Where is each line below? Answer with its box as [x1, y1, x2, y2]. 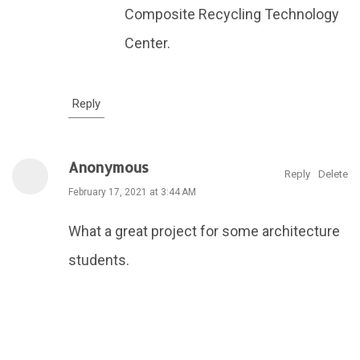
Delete [318, 167, 348, 180]
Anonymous [68, 157, 149, 176]
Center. [125, 34, 170, 51]
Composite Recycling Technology [125, 5, 339, 22]
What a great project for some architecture [68, 222, 340, 239]
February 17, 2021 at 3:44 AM [68, 186, 196, 198]
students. [68, 251, 129, 268]
